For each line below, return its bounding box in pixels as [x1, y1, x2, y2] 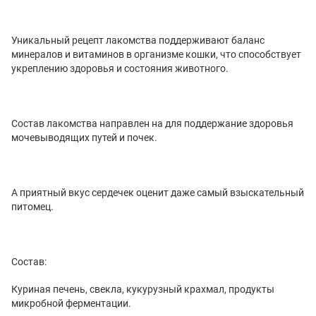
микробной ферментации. [11, 297, 131, 309]
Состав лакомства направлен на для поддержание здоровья [11, 117, 293, 129]
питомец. [11, 200, 54, 212]
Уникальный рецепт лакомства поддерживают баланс [11, 34, 265, 46]
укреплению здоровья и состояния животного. [11, 62, 229, 74]
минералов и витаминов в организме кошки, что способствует [11, 48, 301, 60]
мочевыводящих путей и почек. [11, 131, 157, 143]
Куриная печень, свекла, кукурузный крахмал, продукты [11, 283, 274, 295]
